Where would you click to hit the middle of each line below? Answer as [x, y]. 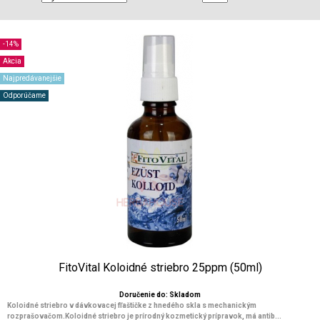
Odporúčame [24, 95]
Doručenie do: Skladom [160, 295]
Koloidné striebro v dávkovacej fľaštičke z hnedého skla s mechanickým [132, 305]
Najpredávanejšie [32, 78]
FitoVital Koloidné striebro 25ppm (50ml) [160, 267]
